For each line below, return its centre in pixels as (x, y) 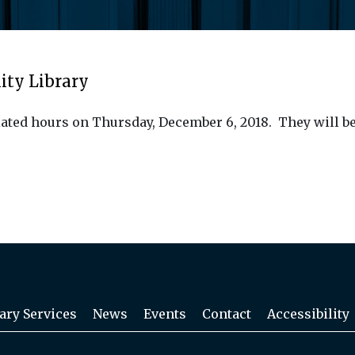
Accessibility (308, 313)
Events (165, 313)
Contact (227, 313)
